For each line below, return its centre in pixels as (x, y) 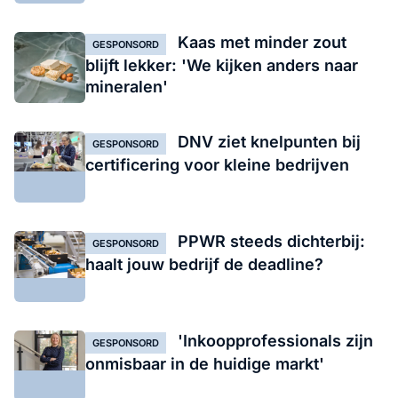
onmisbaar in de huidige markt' (205, 363)
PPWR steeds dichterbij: (269, 241)
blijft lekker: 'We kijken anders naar (222, 65)
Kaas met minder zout (260, 42)
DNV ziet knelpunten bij (267, 141)
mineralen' (127, 86)
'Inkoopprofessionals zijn (273, 340)
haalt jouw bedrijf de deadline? (204, 264)
